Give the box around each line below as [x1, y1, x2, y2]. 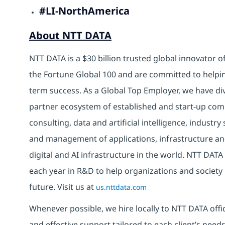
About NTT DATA [29, 29, 111, 43]
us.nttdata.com [96, 182, 147, 192]
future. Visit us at [29, 181, 96, 193]
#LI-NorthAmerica [39, 4, 130, 18]
